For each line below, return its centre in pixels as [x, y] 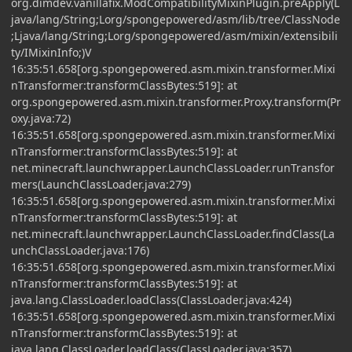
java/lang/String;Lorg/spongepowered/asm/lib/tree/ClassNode [176, 19]
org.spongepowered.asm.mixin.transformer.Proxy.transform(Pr [176, 101]
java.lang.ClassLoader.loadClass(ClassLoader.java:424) [151, 299]
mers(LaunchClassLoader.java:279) [101, 184]
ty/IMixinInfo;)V [51, 52]
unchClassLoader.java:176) [80, 250]
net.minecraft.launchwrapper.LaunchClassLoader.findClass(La [173, 233]
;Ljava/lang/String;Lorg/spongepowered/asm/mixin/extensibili [174, 35]
